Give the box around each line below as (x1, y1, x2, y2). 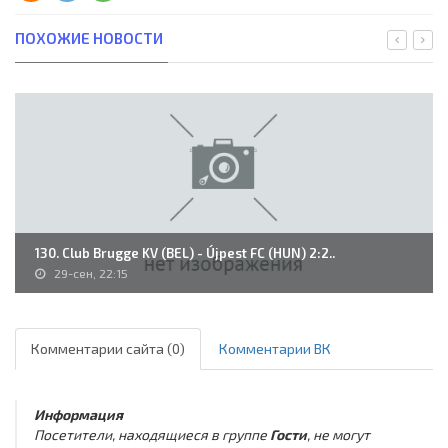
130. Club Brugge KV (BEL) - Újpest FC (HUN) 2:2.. (35, 245, 335, 262)
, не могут (306, 425, 370, 443)
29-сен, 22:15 (54, 266, 128, 281)
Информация (33, 405, 123, 423)
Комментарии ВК (219, 340, 331, 358)
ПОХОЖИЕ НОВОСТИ (15, 29, 163, 48)
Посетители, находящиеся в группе (33, 425, 270, 443)
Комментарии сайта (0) (31, 340, 185, 358)
